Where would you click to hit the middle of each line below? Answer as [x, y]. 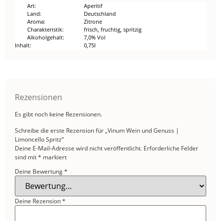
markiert [54, 157]
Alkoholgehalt [45, 37]
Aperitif [93, 6]
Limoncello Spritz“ [39, 139]
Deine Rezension [38, 201]
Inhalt [22, 45]
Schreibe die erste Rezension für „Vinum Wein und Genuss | [97, 130]
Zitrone [93, 22]
